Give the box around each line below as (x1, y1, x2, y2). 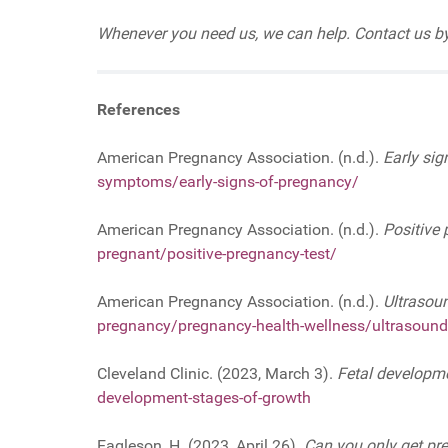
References (97, 99, 180, 119)
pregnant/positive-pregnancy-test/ (97, 243, 337, 263)
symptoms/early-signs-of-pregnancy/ (97, 171, 359, 191)
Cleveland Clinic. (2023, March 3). (97, 363, 337, 383)
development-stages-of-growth (97, 387, 311, 407)
